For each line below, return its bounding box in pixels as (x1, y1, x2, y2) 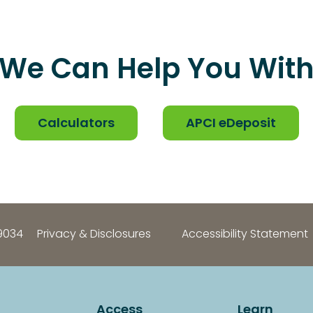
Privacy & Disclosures (37, 228, 151, 240)
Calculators (37, 117, 115, 131)
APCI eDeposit (185, 117, 276, 131)
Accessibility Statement (182, 228, 308, 240)
